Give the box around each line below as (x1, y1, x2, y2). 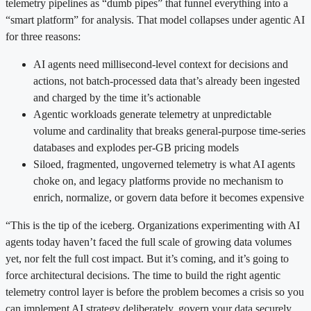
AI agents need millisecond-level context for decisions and (33, 58, 288, 70)
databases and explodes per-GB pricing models (33, 141, 239, 153)
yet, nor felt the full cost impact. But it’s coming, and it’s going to (6, 252, 289, 264)
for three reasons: (6, 30, 81, 42)
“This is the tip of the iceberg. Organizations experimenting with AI (6, 219, 300, 231)
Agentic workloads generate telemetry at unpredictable (33, 108, 271, 120)
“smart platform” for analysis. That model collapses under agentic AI (6, 13, 305, 26)
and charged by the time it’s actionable (33, 91, 201, 103)
